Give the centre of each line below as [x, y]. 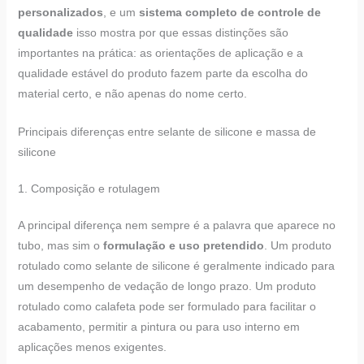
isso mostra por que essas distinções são [180, 32]
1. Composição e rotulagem [89, 189]
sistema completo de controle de [230, 12]
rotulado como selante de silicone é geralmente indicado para [176, 266]
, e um [121, 12]
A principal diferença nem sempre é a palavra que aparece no [176, 225]
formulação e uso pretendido [183, 246]
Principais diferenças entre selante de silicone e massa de [167, 132]
